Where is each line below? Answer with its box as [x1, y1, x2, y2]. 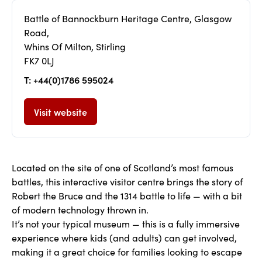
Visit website [34, 105, 87, 118]
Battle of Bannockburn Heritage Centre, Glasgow [24, 12, 232, 25]
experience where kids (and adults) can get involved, [12, 232, 237, 244]
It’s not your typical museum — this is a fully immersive [12, 218, 240, 230]
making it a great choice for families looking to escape [12, 246, 242, 258]
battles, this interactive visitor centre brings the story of [12, 175, 243, 188]
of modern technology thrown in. [12, 204, 149, 216]
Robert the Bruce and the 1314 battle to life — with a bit [12, 189, 242, 202]
